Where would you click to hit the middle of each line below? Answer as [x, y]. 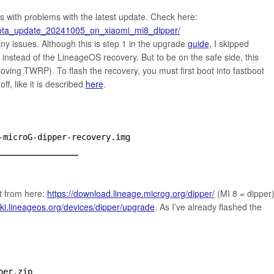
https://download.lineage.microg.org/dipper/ [131, 193]
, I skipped [229, 44]
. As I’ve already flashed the [208, 206]
